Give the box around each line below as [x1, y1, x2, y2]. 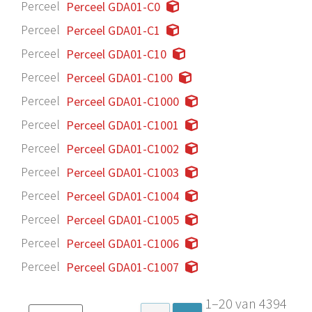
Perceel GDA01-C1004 [66, 187, 179, 204]
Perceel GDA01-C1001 [66, 116, 179, 133]
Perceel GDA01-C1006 [66, 235, 179, 251]
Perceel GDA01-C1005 [66, 211, 179, 228]
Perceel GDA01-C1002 [66, 140, 179, 157]
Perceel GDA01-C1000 [66, 93, 179, 109]
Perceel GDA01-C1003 [66, 164, 179, 180]
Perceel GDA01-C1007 [66, 258, 179, 275]
